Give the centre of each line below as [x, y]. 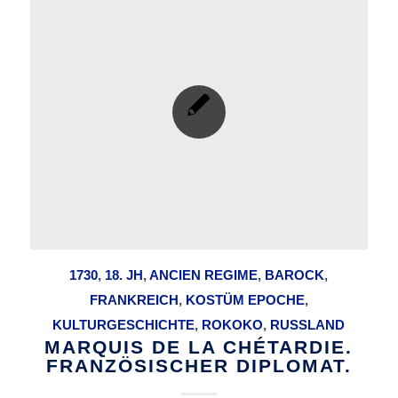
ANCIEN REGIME [204, 275]
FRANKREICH [134, 299]
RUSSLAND [308, 324]
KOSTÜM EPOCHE [245, 299]
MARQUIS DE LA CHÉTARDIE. [199, 346]
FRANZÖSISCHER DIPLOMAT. [199, 365]
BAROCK [295, 275]
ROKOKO [233, 324]
